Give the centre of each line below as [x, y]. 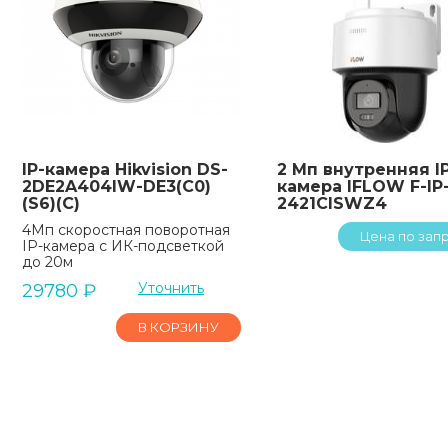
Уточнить [170, 287]
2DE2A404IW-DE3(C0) [116, 186]
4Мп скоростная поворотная [126, 229]
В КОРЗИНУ [178, 326]
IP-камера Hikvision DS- [125, 169]
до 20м [47, 261]
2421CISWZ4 [331, 203]
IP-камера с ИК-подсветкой [123, 245]
